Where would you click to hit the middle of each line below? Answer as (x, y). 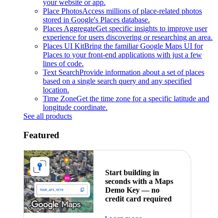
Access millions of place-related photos (142, 11)
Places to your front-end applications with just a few (122, 55)
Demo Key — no (132, 190)
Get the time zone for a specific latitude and (143, 99)
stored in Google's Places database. (96, 20)
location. (56, 90)
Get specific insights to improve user (152, 29)
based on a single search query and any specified (117, 81)
